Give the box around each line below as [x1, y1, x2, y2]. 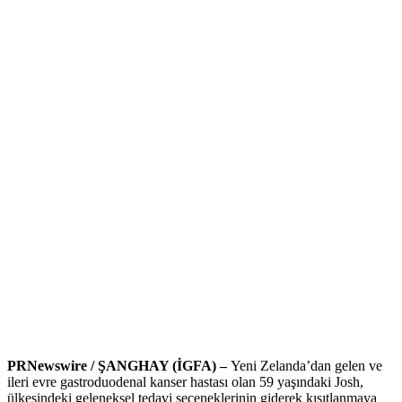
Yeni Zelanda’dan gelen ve [231, 358, 382, 374]
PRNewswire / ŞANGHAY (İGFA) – [7, 358, 231, 374]
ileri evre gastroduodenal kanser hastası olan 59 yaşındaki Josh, [7, 374, 363, 390]
